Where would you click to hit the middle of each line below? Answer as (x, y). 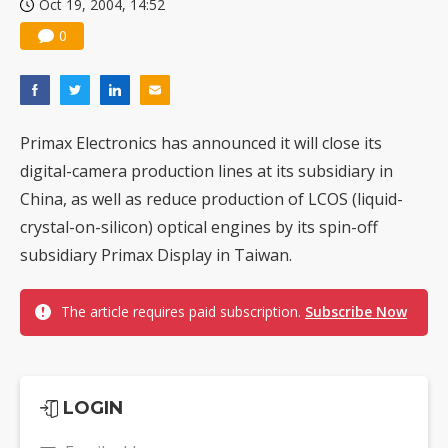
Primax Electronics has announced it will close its (201, 143)
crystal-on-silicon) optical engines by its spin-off (199, 227)
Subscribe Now (356, 312)
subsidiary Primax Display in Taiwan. (156, 255)
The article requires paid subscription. (183, 312)
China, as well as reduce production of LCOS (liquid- (211, 199)
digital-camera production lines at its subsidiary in (206, 171)
